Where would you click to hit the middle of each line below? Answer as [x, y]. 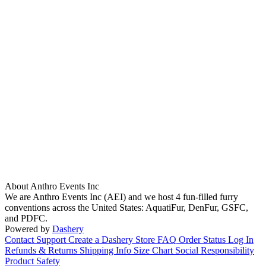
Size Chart [153, 251]
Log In [241, 240]
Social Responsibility [215, 251]
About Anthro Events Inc [52, 186]
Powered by [27, 229]
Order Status [202, 240]
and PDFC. [26, 218]
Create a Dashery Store [112, 240]
